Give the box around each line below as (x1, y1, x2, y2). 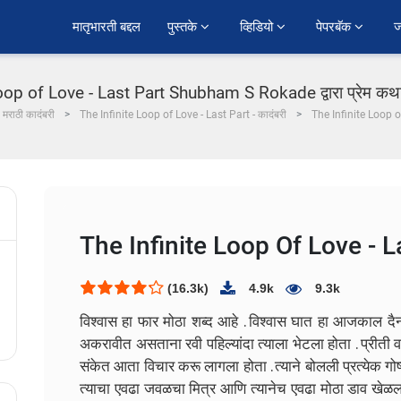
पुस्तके (167, 17, 200, 37)
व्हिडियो (240, 17, 277, 37)
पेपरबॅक (316, 17, 354, 37)
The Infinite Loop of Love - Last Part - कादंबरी (80, 108, 286, 121)
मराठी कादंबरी (3, 108, 55, 121)
